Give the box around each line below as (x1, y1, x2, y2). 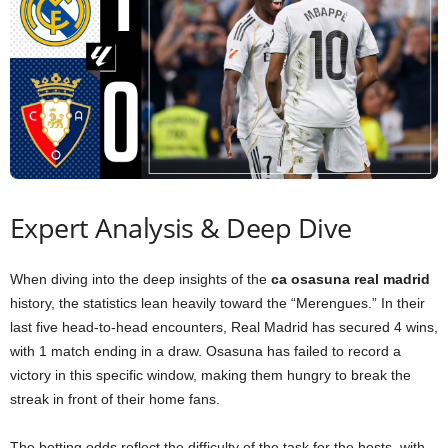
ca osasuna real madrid (271, 270, 430, 287)
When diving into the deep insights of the (10, 270, 271, 287)
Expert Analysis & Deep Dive (10, 208, 352, 246)
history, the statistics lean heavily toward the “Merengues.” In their (10, 294, 425, 311)
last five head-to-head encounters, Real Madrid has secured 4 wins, (10, 318, 438, 335)
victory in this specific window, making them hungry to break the (10, 366, 411, 383)
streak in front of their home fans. (10, 390, 220, 407)
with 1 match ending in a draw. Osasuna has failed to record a (10, 342, 401, 359)
